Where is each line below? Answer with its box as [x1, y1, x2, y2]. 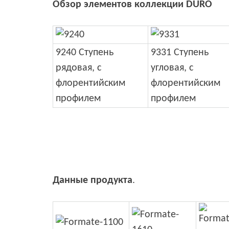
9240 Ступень [56, 47, 113, 58]
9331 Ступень [151, 47, 209, 58]
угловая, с [151, 62, 193, 73]
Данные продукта [53, 175, 132, 186]
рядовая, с [56, 62, 101, 73]
